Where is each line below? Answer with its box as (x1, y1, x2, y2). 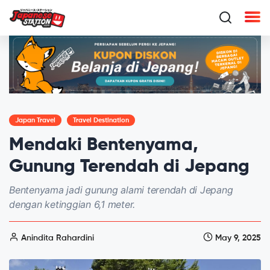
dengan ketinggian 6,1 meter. (9, 198, 135, 210)
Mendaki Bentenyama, (9, 136, 198, 154)
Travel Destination (73, 116, 129, 124)
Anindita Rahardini (19, 233, 94, 242)
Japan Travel (15, 116, 55, 124)
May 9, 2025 (213, 233, 261, 242)
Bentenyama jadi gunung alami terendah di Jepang (9, 183, 233, 196)
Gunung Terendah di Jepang (9, 157, 250, 176)
